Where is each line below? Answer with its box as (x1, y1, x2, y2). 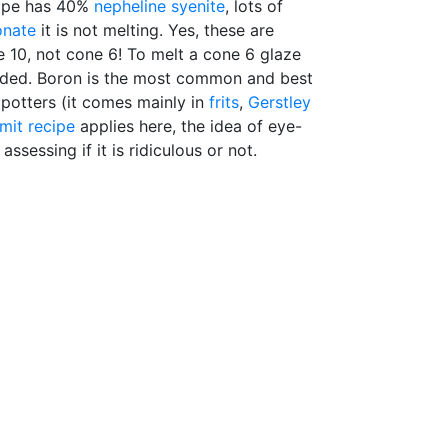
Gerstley (248, 92, 311, 113)
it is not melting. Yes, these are (36, 20, 274, 41)
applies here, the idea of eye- (75, 116, 302, 137)
